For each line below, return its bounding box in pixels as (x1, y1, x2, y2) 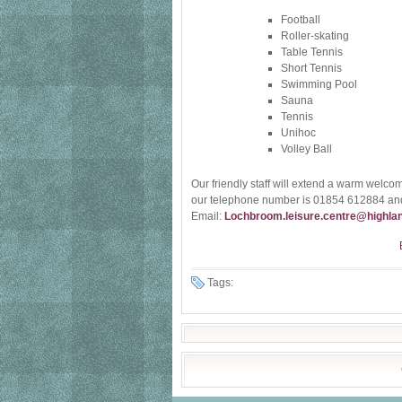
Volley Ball (281, 143, 332, 155)
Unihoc (281, 127, 316, 139)
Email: (191, 210, 222, 223)
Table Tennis (281, 46, 343, 58)
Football (281, 13, 320, 26)
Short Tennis (281, 62, 342, 74)
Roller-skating (281, 30, 349, 42)
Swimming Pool (281, 78, 357, 91)
